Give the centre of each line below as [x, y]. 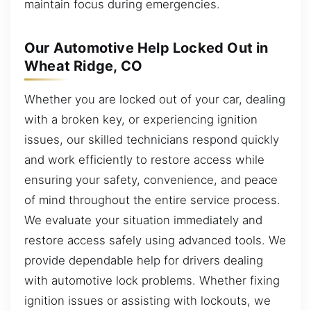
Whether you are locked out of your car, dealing [155, 99]
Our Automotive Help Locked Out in [146, 48]
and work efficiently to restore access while [144, 159]
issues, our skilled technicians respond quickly [152, 139]
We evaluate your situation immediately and [143, 220]
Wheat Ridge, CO [83, 66]
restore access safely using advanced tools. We [155, 240]
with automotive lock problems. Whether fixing [152, 280]
